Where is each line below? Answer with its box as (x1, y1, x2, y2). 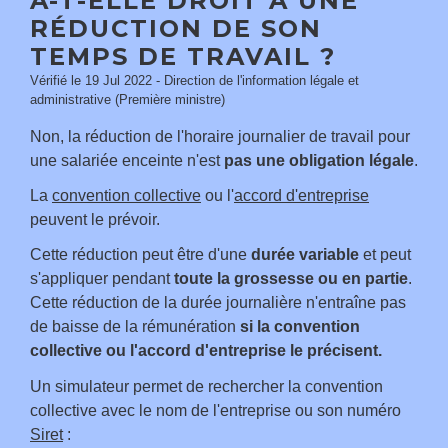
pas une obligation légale (224, 152, 414, 169)
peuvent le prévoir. (30, 211, 160, 229)
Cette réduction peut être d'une (30, 246, 251, 264)
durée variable (251, 246, 359, 264)
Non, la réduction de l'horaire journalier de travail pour (30, 128, 410, 145)
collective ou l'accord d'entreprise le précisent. (30, 342, 382, 360)
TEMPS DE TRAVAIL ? (30, 42, 336, 71)
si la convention (236, 318, 360, 336)
